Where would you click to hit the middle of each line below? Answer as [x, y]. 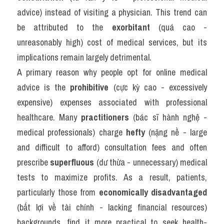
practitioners [105, 117]
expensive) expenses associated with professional [112, 102]
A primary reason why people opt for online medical [112, 72]
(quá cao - [178, 27]
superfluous [72, 162]
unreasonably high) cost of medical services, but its [112, 42]
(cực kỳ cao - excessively [158, 87]
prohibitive [89, 87]
